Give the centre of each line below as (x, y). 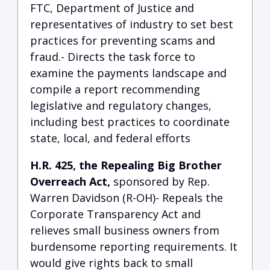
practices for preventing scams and (123, 40)
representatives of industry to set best (132, 24)
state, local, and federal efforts (110, 138)
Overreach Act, (70, 181)
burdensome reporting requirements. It (134, 246)
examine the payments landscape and (128, 73)
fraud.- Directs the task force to (113, 57)
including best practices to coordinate (130, 122)
